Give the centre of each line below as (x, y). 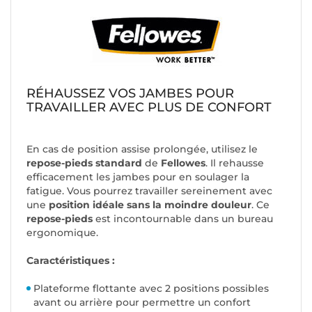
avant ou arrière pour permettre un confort (142, 303)
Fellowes (183, 163)
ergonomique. (62, 233)
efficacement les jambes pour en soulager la (138, 177)
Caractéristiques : (71, 261)
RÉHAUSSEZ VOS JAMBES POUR (130, 94)
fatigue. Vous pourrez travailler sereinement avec (149, 191)
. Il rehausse (235, 163)
